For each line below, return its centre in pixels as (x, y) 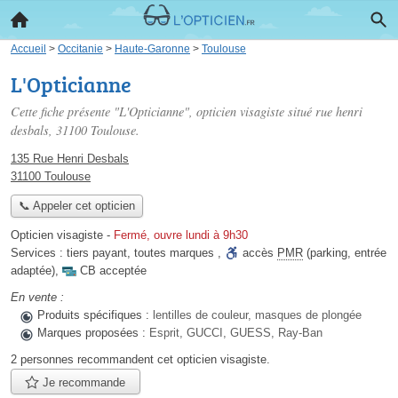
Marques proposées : (93, 333)
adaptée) (33, 271)
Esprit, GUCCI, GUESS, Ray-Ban (236, 333)
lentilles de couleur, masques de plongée (257, 315)
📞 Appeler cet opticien (76, 206)
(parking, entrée (345, 253)
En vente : (37, 298)
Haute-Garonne (152, 48)
